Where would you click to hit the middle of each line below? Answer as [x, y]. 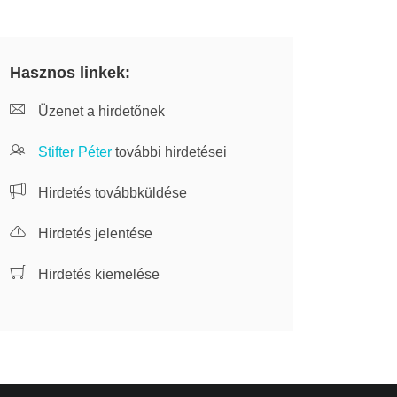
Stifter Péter [75, 152]
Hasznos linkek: [70, 73]
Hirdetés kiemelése [97, 274]
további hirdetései [169, 152]
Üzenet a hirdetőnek [100, 111]
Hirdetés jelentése [93, 234]
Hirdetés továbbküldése [111, 193]
